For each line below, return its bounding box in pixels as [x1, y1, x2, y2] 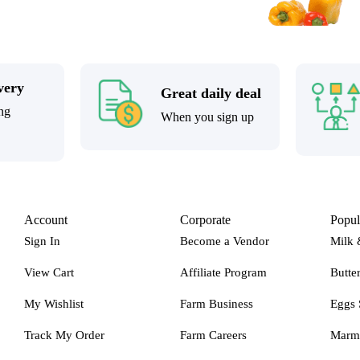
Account [24, 212, 68, 227]
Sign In [24, 234, 61, 247]
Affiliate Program [179, 265, 267, 279]
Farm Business [179, 297, 253, 310]
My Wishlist [24, 297, 84, 310]
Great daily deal [160, 84, 261, 101]
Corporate [179, 212, 231, 227]
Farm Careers [179, 328, 247, 342]
